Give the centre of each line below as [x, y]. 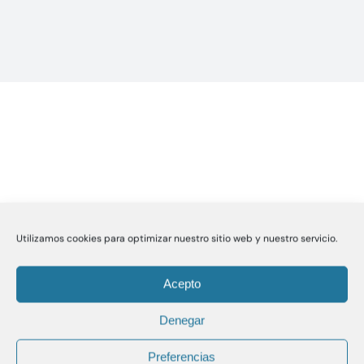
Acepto [182, 284]
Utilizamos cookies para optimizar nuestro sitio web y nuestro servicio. [177, 238]
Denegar [182, 320]
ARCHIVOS [52, 298]
